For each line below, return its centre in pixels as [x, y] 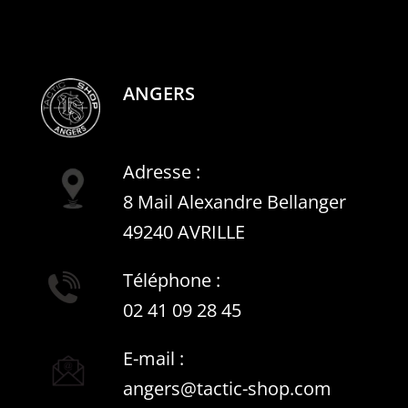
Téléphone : [172, 280]
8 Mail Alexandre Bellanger [235, 202]
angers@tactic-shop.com [227, 389]
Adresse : [162, 172]
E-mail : [153, 359]
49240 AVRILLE [184, 232]
